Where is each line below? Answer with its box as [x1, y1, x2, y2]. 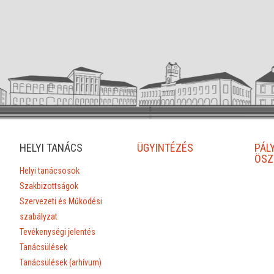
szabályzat [20, 211, 58, 221]
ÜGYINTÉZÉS [136, 141, 193, 154]
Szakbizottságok [20, 180, 79, 191]
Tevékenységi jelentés [20, 226, 96, 237]
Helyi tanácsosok [20, 165, 80, 176]
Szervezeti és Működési [20, 196, 103, 206]
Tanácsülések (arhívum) [20, 257, 102, 267]
